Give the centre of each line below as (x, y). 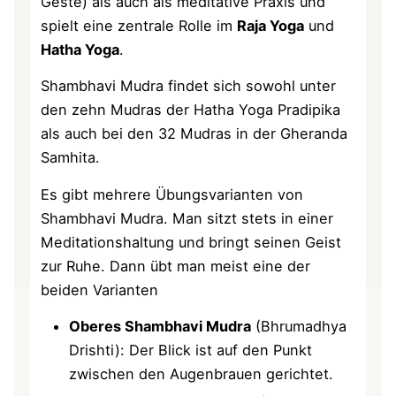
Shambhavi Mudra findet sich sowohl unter (189, 86)
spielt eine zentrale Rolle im (139, 25)
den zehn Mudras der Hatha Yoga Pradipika (191, 110)
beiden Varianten (100, 289)
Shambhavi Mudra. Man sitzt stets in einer (187, 218)
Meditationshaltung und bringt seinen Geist (191, 242)
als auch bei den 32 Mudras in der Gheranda (194, 134)
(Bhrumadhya (299, 327)
